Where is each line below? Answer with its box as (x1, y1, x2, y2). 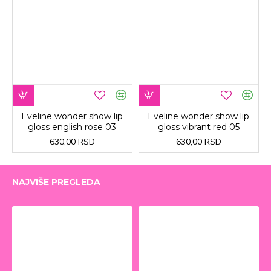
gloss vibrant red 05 (157, 121, 240, 132)
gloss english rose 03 (28, 121, 117, 132)
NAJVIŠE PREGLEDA (12, 177, 100, 188)
